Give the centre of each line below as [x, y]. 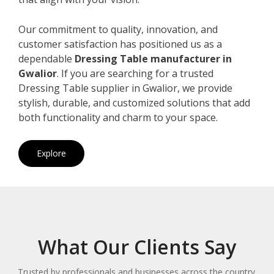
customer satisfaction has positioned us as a [120, 44]
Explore [51, 153]
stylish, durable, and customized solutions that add [134, 102]
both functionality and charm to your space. [118, 117]
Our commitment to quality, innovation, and [118, 29]
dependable [46, 58]
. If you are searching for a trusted [135, 73]
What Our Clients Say [137, 246]
